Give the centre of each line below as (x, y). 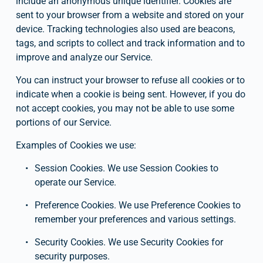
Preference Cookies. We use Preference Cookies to (137, 205)
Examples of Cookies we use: (76, 145)
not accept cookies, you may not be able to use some (125, 108)
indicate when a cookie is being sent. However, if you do (130, 94)
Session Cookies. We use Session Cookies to (126, 168)
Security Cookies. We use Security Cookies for (129, 242)
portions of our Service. (63, 122)
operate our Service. (75, 182)
